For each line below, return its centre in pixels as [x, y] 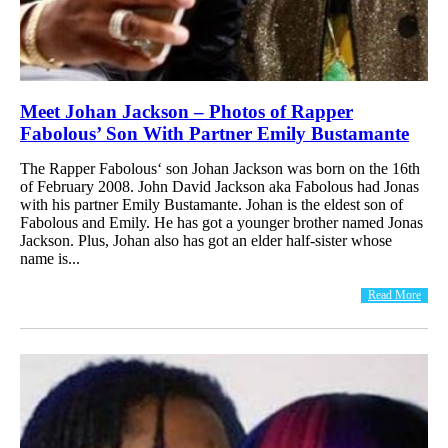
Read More [394, 294]
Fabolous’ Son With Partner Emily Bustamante [214, 133]
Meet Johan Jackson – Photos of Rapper [186, 111]
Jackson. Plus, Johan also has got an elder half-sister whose [206, 240]
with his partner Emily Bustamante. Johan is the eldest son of [211, 204]
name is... [50, 258]
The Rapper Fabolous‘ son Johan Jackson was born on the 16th [220, 168]
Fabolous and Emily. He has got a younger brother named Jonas [221, 222]
